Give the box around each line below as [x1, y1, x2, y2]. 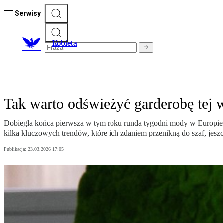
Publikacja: [4, 146, 28, 152]
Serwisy [15, 9, 41, 17]
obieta [57, 38, 77, 48]
